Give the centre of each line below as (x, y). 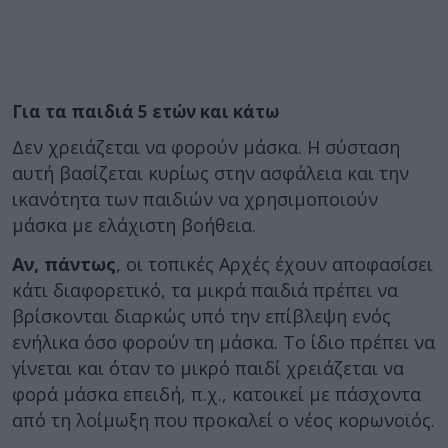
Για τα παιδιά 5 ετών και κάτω (145, 111)
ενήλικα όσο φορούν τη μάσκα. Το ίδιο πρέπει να (223, 341)
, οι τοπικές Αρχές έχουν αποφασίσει (274, 263)
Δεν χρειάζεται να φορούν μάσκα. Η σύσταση (206, 147)
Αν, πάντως (64, 263)
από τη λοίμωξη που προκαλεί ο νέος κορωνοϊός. (223, 419)
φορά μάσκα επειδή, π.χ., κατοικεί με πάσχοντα (216, 393)
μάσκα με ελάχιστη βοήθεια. (134, 225)
